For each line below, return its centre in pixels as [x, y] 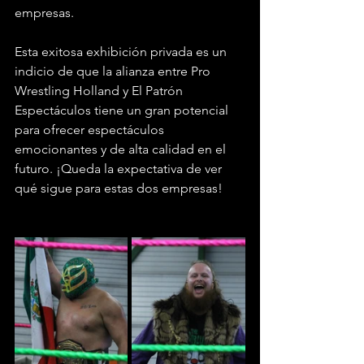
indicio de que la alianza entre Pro [114, 71]
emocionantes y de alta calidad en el [122, 149]
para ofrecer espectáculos [91, 129]
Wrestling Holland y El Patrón [100, 90]
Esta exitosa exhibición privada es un [122, 51]
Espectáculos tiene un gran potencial [123, 110]
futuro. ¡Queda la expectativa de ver [120, 168]
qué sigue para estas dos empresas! [119, 188]
